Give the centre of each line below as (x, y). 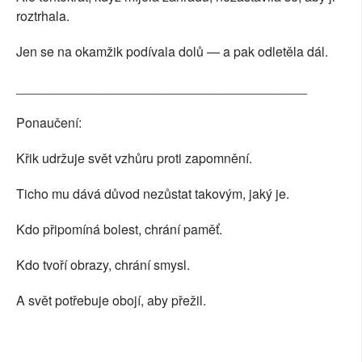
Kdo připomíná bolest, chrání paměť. (119, 229)
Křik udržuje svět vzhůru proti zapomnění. (134, 158)
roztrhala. (43, 16)
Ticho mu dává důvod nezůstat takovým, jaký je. (153, 194)
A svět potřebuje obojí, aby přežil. (111, 301)
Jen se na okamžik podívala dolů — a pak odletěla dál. (172, 52)
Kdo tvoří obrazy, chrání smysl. (103, 265)
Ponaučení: (49, 123)
